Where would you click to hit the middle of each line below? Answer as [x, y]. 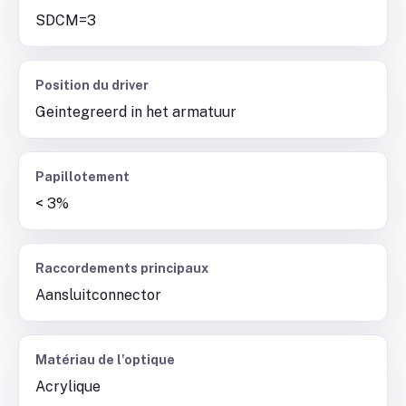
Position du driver [92, 85]
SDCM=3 [66, 20]
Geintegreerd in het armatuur [136, 112]
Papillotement [82, 177]
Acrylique [68, 387]
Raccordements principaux [122, 268]
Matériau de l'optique [105, 360]
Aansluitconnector [98, 295]
